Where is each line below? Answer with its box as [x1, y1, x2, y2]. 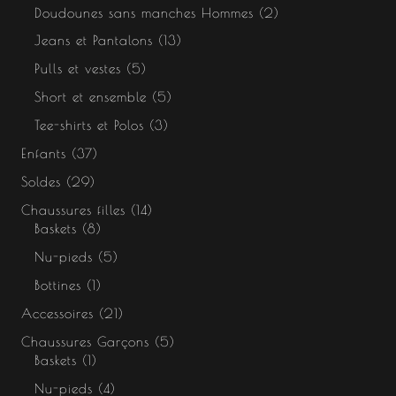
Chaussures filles [20, 202, 126, 218]
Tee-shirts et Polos [34, 118, 144, 133]
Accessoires [20, 305, 94, 321]
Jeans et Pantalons [34, 33, 153, 49]
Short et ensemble [34, 89, 147, 105]
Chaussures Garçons [20, 333, 149, 349]
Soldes [20, 174, 61, 190]
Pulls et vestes [34, 61, 121, 77]
